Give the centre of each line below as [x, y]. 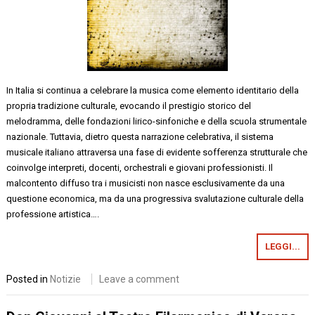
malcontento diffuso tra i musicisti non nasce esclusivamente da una [146, 183]
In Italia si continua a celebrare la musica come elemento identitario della [153, 90]
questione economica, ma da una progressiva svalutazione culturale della [155, 199]
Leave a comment [140, 279]
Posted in [28, 279]
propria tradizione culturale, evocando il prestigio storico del [129, 106]
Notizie [66, 279]
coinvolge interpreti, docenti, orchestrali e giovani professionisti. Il [140, 168]
